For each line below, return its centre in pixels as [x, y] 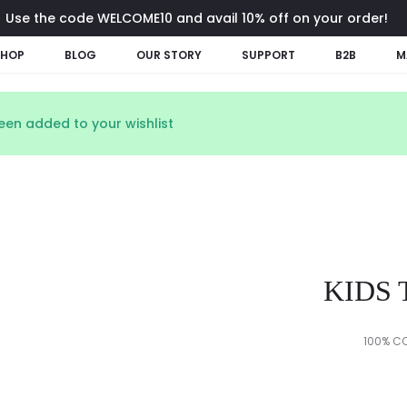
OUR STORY [169, 55]
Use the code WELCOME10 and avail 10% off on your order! [197, 18]
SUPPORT [268, 55]
